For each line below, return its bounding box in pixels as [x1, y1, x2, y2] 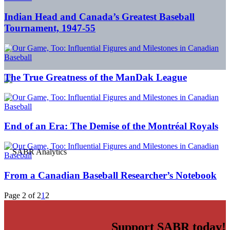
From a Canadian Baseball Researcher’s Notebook [4, 169, 217, 181]
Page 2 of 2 [4, 190, 41, 200]
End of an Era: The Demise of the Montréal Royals [4, 121, 218, 132]
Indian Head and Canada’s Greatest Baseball [4, 11, 195, 23]
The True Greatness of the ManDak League [4, 71, 187, 83]
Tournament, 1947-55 [4, 23, 95, 34]
